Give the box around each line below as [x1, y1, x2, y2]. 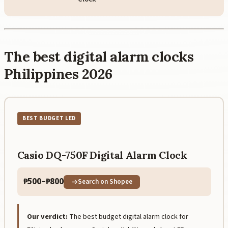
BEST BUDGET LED [22, 114, 76, 122]
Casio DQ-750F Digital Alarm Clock [17, 148, 187, 161]
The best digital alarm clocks [4, 47, 194, 66]
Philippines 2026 [4, 65, 112, 83]
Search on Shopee [78, 177, 133, 186]
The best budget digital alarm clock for [69, 211, 188, 222]
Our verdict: [26, 211, 68, 222]
